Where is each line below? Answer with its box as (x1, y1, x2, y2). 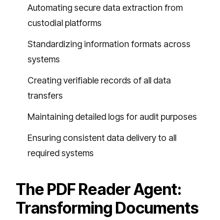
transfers (27, 90, 63, 101)
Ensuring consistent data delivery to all (27, 132, 176, 143)
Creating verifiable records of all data (27, 75, 171, 85)
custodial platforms (27, 17, 102, 28)
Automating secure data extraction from (27, 2, 183, 13)
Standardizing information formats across (27, 38, 191, 49)
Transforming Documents (16, 198, 199, 218)
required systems (27, 147, 94, 158)
